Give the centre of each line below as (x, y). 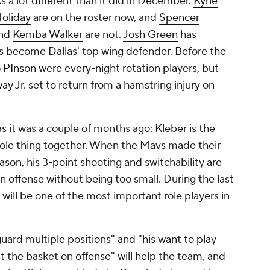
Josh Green (150, 35)
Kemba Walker (48, 35)
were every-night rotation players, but (127, 69)
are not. (103, 35)
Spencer (179, 18)
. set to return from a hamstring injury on (119, 86)
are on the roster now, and (95, 18)
